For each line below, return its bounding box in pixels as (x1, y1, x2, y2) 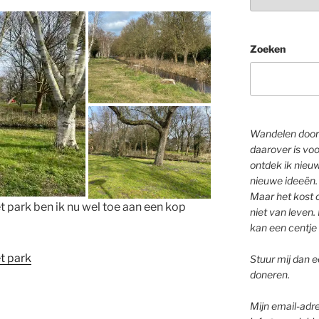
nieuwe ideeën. (249, 174, 318, 187)
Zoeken (249, 42, 286, 55)
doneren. (249, 268, 290, 281)
